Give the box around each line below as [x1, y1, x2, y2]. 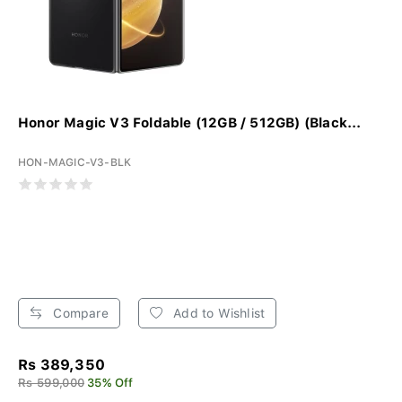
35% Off [87, 375, 134, 389]
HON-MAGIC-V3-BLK [18, 155, 132, 169]
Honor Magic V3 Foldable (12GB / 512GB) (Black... [18, 114, 362, 131]
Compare [49, 305, 109, 320]
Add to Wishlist [170, 305, 266, 320]
